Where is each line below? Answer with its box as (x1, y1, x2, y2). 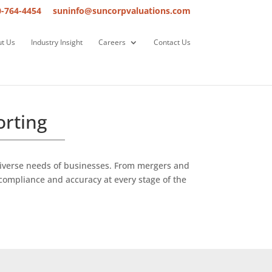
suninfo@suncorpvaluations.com (52, 4, 191, 16)
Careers (98, 37, 126, 47)
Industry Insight (30, 37, 83, 47)
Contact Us (153, 37, 191, 47)
